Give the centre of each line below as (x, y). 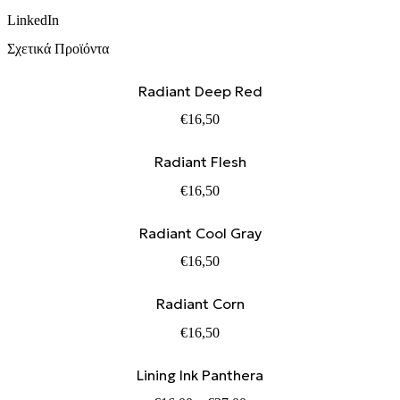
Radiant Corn (200, 304)
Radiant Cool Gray (200, 233)
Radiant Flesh (200, 162)
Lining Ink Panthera (200, 375)
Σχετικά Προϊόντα (58, 48)
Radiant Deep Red (200, 91)
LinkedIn (33, 21)
